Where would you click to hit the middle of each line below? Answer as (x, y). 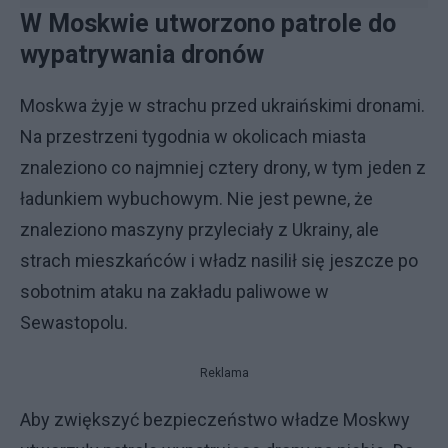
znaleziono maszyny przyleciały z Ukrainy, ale (199, 229)
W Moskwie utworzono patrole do (208, 23)
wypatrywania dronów (142, 54)
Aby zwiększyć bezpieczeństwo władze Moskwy (215, 419)
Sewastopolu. (74, 322)
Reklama (224, 373)
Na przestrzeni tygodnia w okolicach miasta (193, 136)
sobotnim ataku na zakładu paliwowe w (174, 291)
